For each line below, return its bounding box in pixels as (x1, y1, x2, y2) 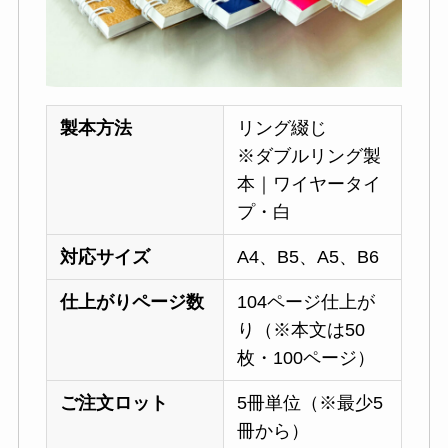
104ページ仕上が (237, 292, 376, 313)
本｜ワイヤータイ (237, 174, 382, 195)
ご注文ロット (60, 393, 169, 414)
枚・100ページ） (237, 348, 376, 369)
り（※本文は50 (237, 320, 366, 341)
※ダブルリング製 (237, 146, 382, 167)
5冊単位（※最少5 (237, 393, 384, 414)
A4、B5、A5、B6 (237, 247, 380, 268)
